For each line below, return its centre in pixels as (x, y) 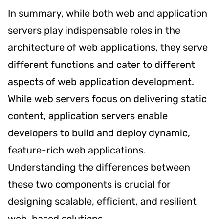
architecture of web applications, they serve (108, 47)
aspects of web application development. (101, 81)
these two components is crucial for (89, 184)
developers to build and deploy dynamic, (99, 133)
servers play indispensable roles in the (94, 30)
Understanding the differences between (99, 167)
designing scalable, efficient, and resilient (102, 201)
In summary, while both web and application (108, 13)
